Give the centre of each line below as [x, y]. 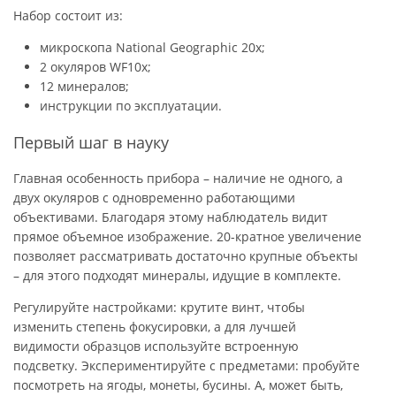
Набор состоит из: [68, 15]
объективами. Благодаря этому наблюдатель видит [171, 217]
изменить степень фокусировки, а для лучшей [155, 326]
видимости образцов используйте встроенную [156, 346]
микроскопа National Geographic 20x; [152, 47]
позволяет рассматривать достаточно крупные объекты [186, 255]
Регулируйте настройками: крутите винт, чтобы [159, 307]
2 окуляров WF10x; [95, 66]
